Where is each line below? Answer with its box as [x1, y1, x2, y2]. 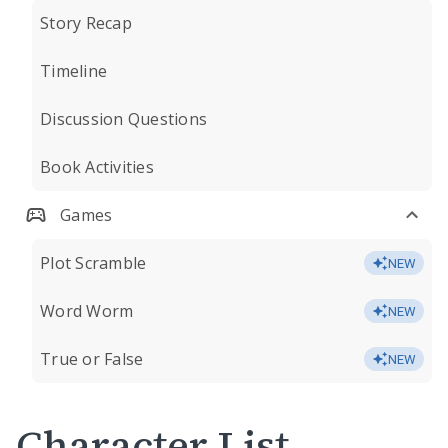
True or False [40, 348, 144, 370]
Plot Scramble [40, 252, 147, 274]
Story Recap [40, 12, 132, 34]
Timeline [40, 60, 107, 82]
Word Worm [40, 300, 134, 322]
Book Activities [40, 156, 154, 178]
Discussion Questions [40, 108, 207, 130]
